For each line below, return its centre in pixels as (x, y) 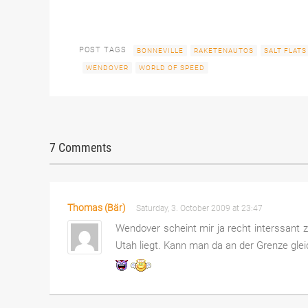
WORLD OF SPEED (172, 68)
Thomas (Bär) (96, 208)
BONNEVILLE (161, 51)
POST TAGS (103, 50)
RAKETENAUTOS (224, 51)
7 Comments (80, 148)
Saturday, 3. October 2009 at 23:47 (201, 209)
